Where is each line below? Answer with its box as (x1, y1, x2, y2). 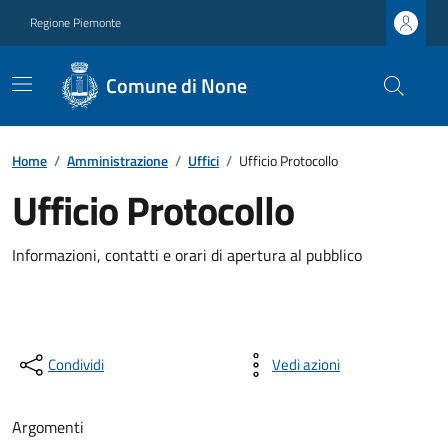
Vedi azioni (272, 353, 340, 376)
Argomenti (12, 415, 84, 439)
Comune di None (106, 70, 248, 101)
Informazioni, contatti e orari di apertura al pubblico (12, 243, 362, 267)
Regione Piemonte (30, 13, 121, 32)
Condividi (48, 353, 104, 376)
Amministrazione (67, 150, 168, 171)
